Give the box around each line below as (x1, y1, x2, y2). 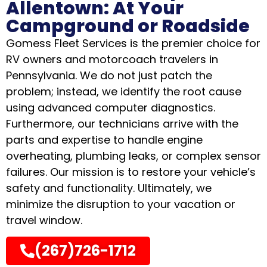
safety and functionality (6, 180, 133, 195)
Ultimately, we (138, 180, 212, 195)
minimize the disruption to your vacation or (6, 196, 235, 212)
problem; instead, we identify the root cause (6, 83, 241, 99)
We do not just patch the (80, 67, 212, 83)
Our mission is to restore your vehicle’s (50, 164, 256, 179)
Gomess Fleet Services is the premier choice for (6, 35, 260, 51)
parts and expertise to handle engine (6, 132, 203, 147)
